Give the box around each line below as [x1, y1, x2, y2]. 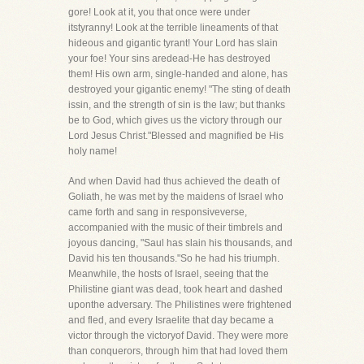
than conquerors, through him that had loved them [68, 345, 288, 357]
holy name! [68, 145, 117, 157]
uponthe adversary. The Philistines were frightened [68, 299, 292, 310]
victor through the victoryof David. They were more [68, 330, 288, 341]
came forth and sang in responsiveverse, [68, 206, 247, 218]
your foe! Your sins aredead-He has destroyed [68, 53, 271, 64]
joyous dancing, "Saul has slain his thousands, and [68, 237, 292, 249]
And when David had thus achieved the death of [68, 175, 279, 187]
